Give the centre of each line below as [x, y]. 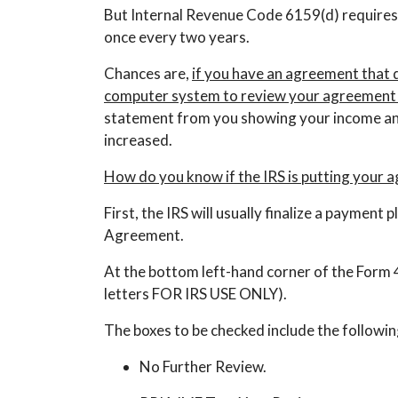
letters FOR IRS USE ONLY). [195, 294]
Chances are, [148, 73]
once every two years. [177, 37]
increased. [138, 140]
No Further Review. [203, 366]
